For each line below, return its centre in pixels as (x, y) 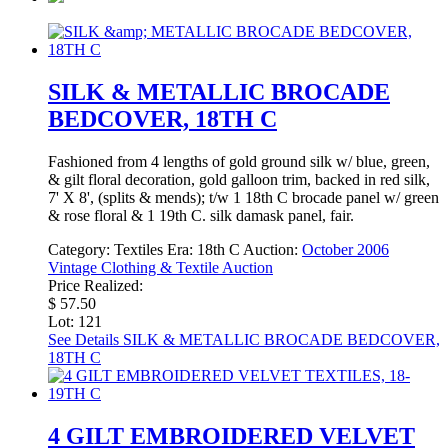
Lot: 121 (75, 321)
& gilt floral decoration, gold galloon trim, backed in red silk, (239, 179)
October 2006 (345, 249)
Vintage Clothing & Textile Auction (160, 267)
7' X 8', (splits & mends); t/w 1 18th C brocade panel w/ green (243, 197)
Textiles (138, 249)
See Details (83, 339)
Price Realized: (95, 285)
